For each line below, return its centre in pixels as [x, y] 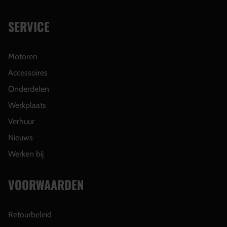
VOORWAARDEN [46, 184]
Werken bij [26, 154]
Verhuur [21, 121]
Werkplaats [27, 105]
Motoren [23, 56]
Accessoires [28, 73]
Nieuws [21, 138]
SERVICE [29, 26]
